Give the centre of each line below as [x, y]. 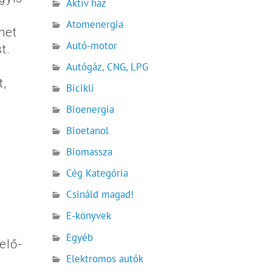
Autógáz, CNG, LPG [107, 67]
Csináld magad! [100, 195]
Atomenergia [95, 24]
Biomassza [90, 152]
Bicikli [80, 88]
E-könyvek [89, 216]
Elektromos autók [105, 258]
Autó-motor [92, 45]
